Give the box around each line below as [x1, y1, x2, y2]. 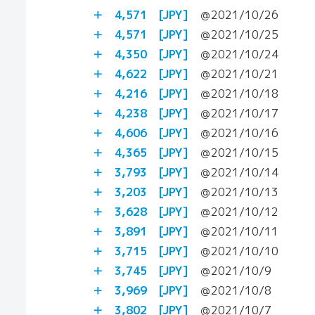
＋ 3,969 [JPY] [92, 282, 188, 298]
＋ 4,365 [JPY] [92, 144, 188, 160]
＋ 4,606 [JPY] [92, 124, 188, 141]
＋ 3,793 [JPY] [92, 164, 188, 180]
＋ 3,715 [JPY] [92, 243, 188, 259]
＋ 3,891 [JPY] [92, 223, 188, 239]
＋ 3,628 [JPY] [92, 203, 188, 219]
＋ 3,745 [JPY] [92, 262, 188, 278]
